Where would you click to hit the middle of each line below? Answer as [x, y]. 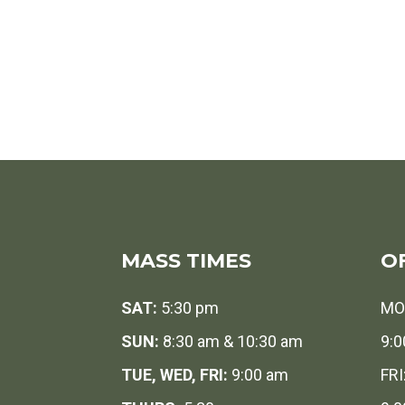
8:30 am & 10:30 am [233, 341]
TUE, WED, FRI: [175, 375]
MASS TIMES [187, 261]
